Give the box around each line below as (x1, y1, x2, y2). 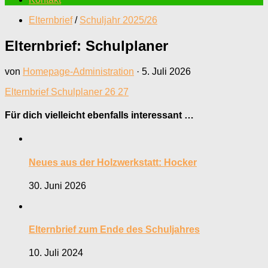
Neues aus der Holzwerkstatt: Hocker (29, 157, 197, 167)
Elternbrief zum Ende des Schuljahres (29, 224, 200, 235)
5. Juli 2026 (142, 66, 191, 77)
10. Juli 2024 (29, 248, 83, 258)
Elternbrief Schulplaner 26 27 (5, 86, 129, 97)
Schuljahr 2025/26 (80, 15, 157, 25)
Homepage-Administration (23, 66, 134, 77)
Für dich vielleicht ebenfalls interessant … (5, 110, 194, 121)
